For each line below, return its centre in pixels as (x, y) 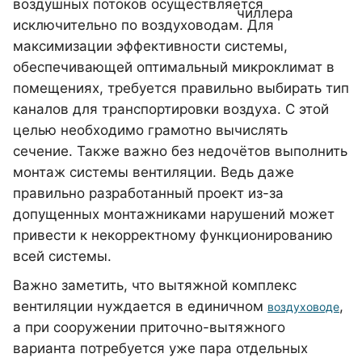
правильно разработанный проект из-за (148, 193)
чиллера (265, 13)
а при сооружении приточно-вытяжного (149, 327)
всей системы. (62, 256)
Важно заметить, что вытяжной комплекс (155, 285)
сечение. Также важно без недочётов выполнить (180, 151)
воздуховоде (303, 307)
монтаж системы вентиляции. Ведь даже (154, 172)
